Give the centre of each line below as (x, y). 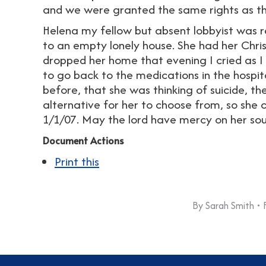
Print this (77, 161)
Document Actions (83, 140)
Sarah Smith (230, 205)
